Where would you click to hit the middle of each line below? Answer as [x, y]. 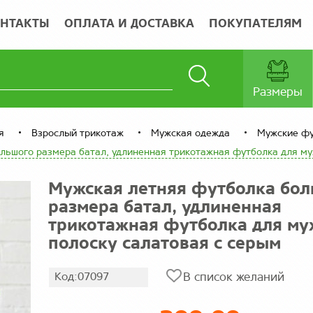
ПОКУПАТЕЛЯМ [255, 24]
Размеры [277, 93]
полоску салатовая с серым [164, 244]
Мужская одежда [190, 134]
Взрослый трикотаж [77, 134]
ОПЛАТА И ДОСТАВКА [129, 24]
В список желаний [234, 278]
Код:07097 [81, 277]
